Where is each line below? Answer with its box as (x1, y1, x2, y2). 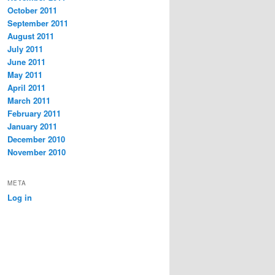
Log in (7, 191, 32, 203)
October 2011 (7, 4, 57, 17)
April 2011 (7, 82, 45, 94)
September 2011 (7, 17, 68, 29)
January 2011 (7, 120, 57, 133)
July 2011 (7, 43, 43, 55)
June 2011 (7, 56, 45, 68)
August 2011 (7, 30, 54, 42)
